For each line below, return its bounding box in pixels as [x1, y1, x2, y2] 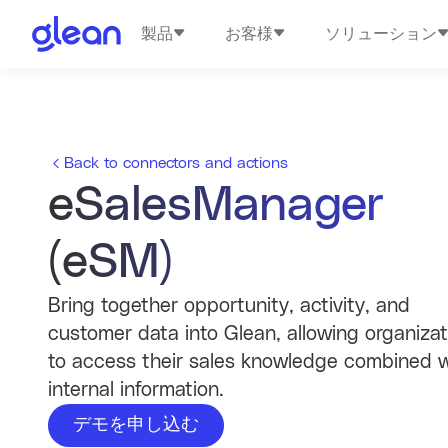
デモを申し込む [73, 416, 199, 434]
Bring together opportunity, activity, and [48, 296, 410, 316]
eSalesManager [48, 182, 384, 230]
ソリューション [325, 26, 438, 42]
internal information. [48, 380, 224, 400]
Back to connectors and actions [64, 155, 288, 171]
